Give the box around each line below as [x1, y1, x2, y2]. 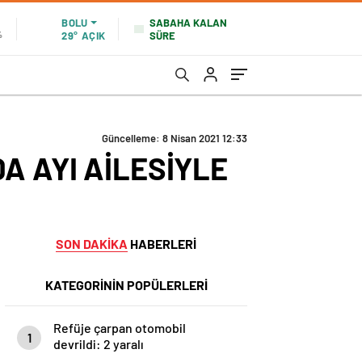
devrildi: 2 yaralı [53, 336, 144, 351]
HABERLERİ [128, 236, 196, 251]
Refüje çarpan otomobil [53, 320, 186, 335]
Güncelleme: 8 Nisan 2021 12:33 [102, 132, 247, 145]
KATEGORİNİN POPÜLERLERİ [44, 277, 208, 293]
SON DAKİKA [56, 236, 128, 251]
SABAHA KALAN [149, 15, 227, 29]
